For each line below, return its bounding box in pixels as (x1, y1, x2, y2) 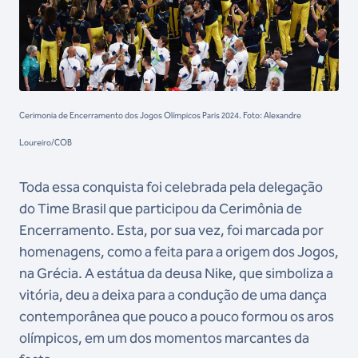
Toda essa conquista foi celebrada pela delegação (19, 178, 323, 197)
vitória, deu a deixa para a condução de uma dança (19, 286, 327, 304)
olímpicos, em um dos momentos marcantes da (19, 329, 309, 348)
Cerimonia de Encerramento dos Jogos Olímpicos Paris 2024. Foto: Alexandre (19, 110, 301, 121)
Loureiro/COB (19, 137, 72, 149)
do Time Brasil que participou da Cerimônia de (19, 200, 302, 218)
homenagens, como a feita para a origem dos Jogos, (19, 243, 339, 261)
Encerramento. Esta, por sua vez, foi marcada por (19, 221, 324, 240)
